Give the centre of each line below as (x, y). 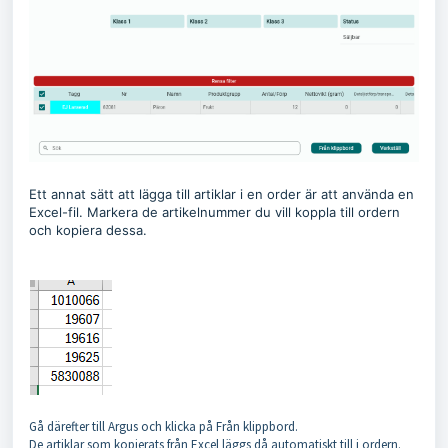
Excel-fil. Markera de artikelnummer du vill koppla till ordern (214, 211)
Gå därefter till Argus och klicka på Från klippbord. (163, 426)
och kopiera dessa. (90, 229)
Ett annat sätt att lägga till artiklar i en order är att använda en (221, 193)
